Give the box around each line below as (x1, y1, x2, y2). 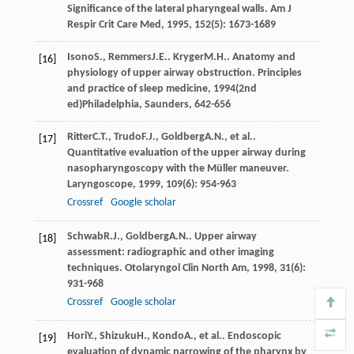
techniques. (66, 262, 125, 274)
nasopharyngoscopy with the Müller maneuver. (66, 162, 289, 175)
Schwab (66, 230, 104, 243)
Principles (257, 66, 302, 79)
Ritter (66, 130, 92, 143)
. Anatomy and (226, 51, 296, 63)
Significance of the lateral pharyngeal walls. (66, 2, 270, 15)
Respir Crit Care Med (66, 18, 161, 31)
